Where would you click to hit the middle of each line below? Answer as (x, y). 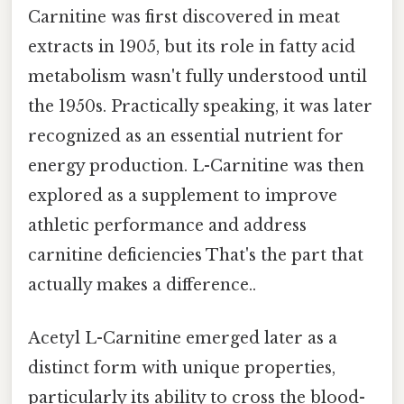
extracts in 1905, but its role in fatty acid (192, 46)
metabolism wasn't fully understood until (197, 76)
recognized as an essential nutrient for (186, 136)
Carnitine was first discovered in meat (184, 17)
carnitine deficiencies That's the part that (196, 255)
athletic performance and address (167, 225)
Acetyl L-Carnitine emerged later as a (183, 338)
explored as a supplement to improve (183, 195)
